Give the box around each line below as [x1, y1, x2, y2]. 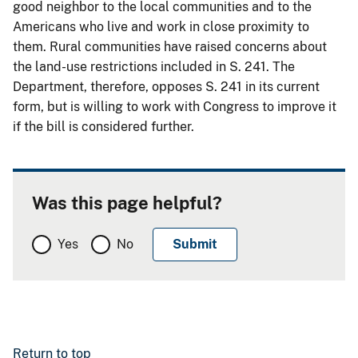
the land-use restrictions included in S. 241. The [13, 58, 295, 74]
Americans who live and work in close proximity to [13, 18, 309, 34]
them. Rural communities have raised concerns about [13, 38, 327, 54]
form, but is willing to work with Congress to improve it [13, 98, 336, 114]
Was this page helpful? [32, 192, 222, 213]
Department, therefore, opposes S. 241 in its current [13, 78, 320, 94]
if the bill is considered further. [13, 118, 197, 134]
